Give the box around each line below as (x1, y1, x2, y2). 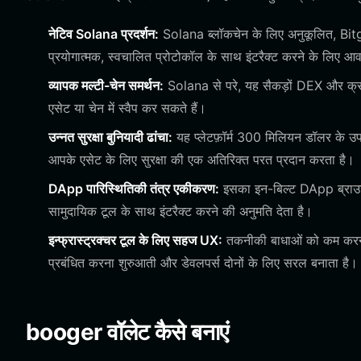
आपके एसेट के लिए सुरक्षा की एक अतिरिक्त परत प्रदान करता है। (48, 151, 355, 168)
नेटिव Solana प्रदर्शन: (48, 26, 159, 42)
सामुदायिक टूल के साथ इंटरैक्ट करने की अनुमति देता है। (48, 203, 313, 219)
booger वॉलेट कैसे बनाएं (26, 318, 229, 346)
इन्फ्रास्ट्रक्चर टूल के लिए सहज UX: (48, 232, 222, 248)
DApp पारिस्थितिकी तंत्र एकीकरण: (48, 180, 219, 197)
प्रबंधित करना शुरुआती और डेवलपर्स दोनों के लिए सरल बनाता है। (48, 255, 358, 271)
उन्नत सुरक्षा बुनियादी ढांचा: (48, 129, 172, 145)
